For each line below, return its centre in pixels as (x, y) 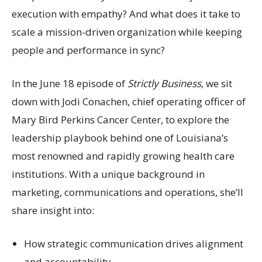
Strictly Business (164, 83)
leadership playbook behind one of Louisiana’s (120, 137)
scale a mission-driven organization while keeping (127, 32)
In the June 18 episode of (70, 83)
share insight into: (53, 210)
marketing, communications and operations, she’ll (127, 192)
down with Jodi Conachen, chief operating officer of (129, 101)
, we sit (217, 83)
